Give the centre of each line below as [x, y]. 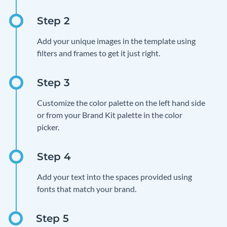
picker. [48, 127]
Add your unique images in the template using [116, 41]
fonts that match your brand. [87, 188]
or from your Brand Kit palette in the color [110, 115]
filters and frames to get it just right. [99, 53]
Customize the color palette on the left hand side [121, 102]
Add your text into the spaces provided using [115, 176]
